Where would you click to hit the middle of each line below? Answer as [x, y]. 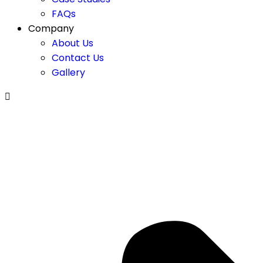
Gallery [68, 73]
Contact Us [78, 58]
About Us [73, 43]
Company [51, 28]
